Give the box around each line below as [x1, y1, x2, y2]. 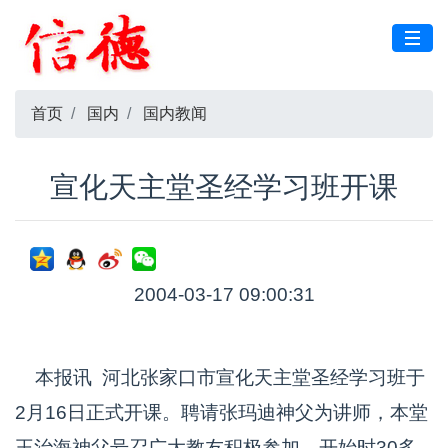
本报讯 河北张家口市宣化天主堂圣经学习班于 [15, 367, 425, 388]
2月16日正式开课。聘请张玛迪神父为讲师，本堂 [15, 402, 428, 423]
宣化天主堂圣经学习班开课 [50, 171, 398, 203]
